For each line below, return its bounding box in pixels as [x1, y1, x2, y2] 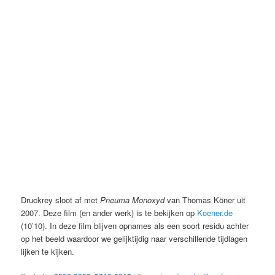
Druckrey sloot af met [21, 194, 101, 206]
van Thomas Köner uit [165, 194, 246, 206]
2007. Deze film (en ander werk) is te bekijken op [21, 207, 198, 219]
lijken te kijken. [21, 246, 75, 258]
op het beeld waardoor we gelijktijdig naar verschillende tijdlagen [21, 233, 248, 245]
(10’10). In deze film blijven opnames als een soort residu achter [21, 220, 249, 232]
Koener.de [197, 207, 233, 219]
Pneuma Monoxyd [100, 194, 165, 206]
